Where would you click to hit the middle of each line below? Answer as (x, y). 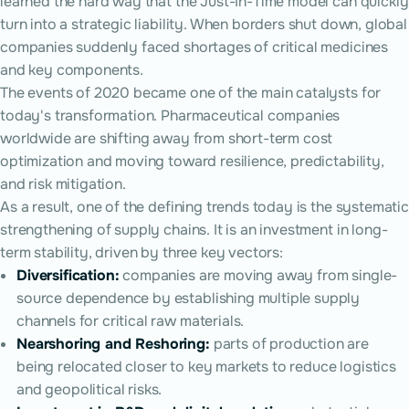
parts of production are (289, 344)
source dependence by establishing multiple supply (189, 298)
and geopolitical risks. (89, 389)
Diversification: (68, 275)
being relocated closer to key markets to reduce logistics (206, 367)
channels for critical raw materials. (131, 321)
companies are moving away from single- (258, 275)
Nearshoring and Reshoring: (113, 344)
